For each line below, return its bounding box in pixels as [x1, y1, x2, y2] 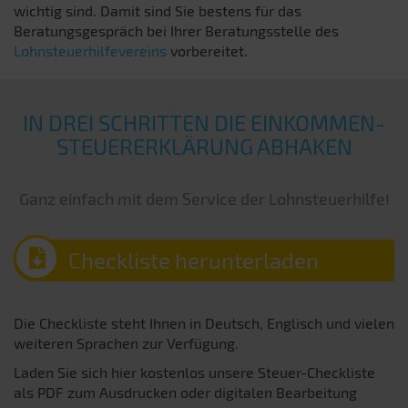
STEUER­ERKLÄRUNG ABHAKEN [56, 133, 352, 159]
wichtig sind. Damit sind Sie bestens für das [14, 2, 301, 19]
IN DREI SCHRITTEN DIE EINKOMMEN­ [23, 109, 385, 136]
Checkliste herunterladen [68, 247, 319, 273]
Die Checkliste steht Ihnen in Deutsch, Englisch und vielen [14, 314, 394, 331]
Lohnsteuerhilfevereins [14, 42, 167, 59]
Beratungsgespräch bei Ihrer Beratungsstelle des [14, 22, 339, 39]
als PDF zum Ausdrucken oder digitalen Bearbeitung [14, 383, 357, 401]
